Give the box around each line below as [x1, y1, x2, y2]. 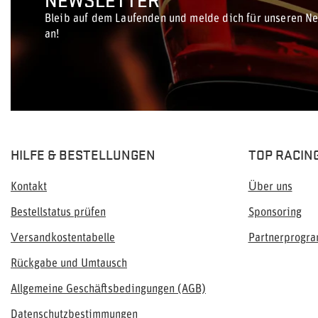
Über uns [248, 182, 292, 193]
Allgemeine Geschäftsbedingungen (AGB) [11, 284, 206, 295]
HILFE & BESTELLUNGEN [11, 145, 155, 163]
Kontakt [11, 182, 47, 193]
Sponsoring [248, 207, 302, 219]
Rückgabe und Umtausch [11, 258, 127, 270]
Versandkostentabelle [11, 233, 115, 244]
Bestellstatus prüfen [11, 207, 106, 219]
